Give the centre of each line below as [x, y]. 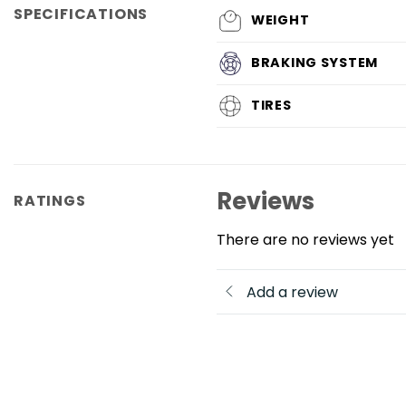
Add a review [292, 292]
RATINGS [50, 200]
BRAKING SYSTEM [315, 62]
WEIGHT [280, 19]
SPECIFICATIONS [81, 14]
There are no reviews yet [305, 239]
